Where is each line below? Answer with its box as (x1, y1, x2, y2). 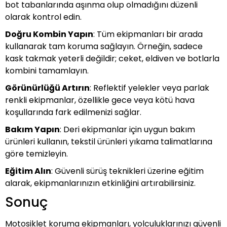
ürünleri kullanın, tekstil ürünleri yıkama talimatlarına (5, 136, 212, 147)
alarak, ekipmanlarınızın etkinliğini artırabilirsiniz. (5, 177, 196, 189)
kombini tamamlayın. (5, 65, 89, 77)
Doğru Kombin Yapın (5, 28, 93, 40)
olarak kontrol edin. (5, 11, 82, 23)
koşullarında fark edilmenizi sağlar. (5, 106, 141, 118)
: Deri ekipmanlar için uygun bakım (60, 124, 195, 135)
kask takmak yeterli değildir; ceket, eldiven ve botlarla (5, 53, 219, 64)
